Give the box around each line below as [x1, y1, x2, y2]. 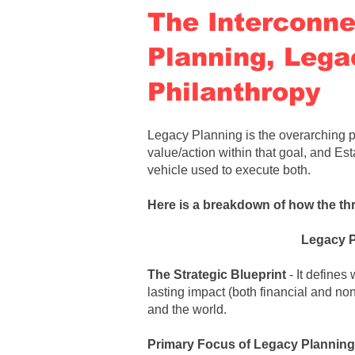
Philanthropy [147, 78, 321, 106]
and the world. [147, 303, 227, 316]
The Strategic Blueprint [147, 268, 286, 281]
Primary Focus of [147, 338, 254, 351]
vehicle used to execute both [147, 163, 307, 177]
